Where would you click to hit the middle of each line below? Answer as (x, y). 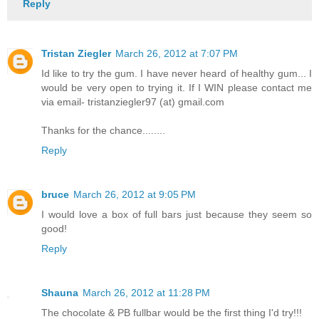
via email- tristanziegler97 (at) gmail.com (133, 101)
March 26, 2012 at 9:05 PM (135, 194)
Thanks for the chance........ (103, 130)
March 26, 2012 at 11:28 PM (146, 292)
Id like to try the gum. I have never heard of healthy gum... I (177, 73)
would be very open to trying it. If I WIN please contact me (177, 87)
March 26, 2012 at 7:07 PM (177, 53)
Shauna (60, 292)
